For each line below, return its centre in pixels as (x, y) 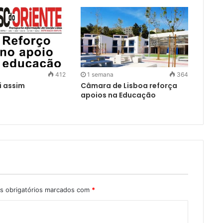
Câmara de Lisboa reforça (129, 86)
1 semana (100, 75)
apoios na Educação (118, 95)
